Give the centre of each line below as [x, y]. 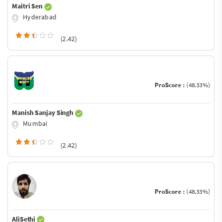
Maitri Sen [28, 6]
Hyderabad [39, 17]
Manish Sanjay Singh [43, 112]
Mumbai [34, 123]
